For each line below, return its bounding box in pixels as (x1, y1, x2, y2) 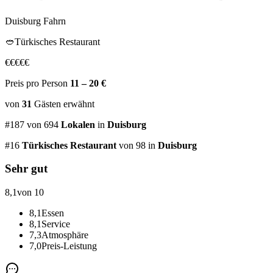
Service (41, 218, 70, 229)
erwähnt (61, 98, 94, 109)
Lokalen (61, 119, 95, 130)
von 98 (116, 140, 146, 151)
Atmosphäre (41, 229, 88, 240)
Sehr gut (5, 162, 48, 175)
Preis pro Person (5, 77, 70, 88)
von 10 (17, 186, 44, 197)
